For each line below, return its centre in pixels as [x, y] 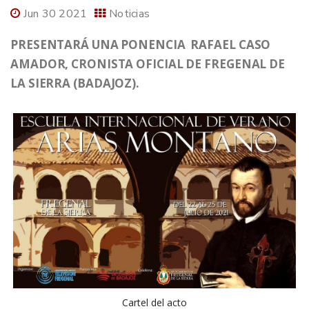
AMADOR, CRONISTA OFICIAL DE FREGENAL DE [148, 64]
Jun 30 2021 [56, 14]
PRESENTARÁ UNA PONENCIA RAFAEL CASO [141, 45]
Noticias [129, 14]
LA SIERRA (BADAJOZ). [75, 83]
